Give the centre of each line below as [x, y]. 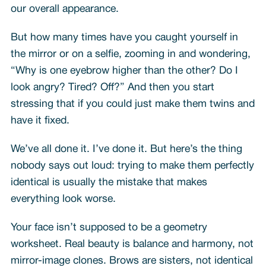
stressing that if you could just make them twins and [132, 104]
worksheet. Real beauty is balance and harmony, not [132, 244]
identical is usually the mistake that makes [109, 182]
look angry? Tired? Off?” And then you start [112, 87]
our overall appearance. [66, 9]
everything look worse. [63, 199]
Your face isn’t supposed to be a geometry [109, 227]
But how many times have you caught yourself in [124, 37]
